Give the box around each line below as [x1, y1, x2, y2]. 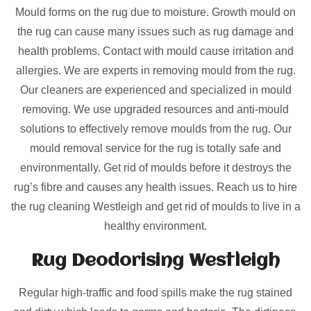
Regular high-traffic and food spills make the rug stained [19, 287, 292, 299]
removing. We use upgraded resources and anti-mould [22, 103, 289, 116]
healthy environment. [104, 220, 207, 233]
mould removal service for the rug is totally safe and [30, 142, 281, 155]
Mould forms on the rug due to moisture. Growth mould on [15, 6, 296, 19]
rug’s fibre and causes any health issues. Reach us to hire [14, 181, 297, 194]
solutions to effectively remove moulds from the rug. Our [19, 123, 292, 135]
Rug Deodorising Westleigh [31, 252, 280, 271]
